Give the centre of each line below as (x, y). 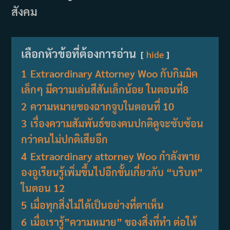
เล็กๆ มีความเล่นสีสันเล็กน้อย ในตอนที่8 (105, 90)
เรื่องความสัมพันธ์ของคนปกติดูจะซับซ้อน (117, 123)
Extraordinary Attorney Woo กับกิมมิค (114, 74)
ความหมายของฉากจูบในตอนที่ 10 (102, 107)
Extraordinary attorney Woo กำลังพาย (116, 156)
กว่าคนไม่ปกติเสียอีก (65, 139)
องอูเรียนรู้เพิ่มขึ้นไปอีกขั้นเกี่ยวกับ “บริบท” (112, 172)
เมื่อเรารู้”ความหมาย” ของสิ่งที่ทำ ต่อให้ (114, 222)
